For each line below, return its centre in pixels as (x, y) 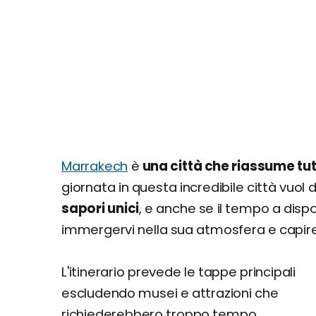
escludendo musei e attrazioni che (170, 293)
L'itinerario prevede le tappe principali (178, 272)
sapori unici (101, 208)
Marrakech (95, 166)
